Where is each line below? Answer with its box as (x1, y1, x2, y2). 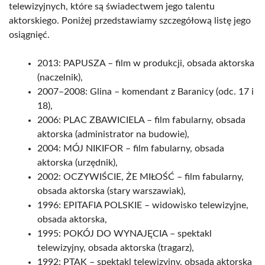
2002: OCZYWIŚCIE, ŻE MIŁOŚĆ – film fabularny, (37, 172, 244, 182)
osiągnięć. (9, 30, 50, 40)
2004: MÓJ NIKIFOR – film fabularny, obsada (37, 144, 224, 153)
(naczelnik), (37, 73, 83, 82)
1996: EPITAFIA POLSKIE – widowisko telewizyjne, (37, 201, 248, 210)
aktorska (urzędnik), (37, 158, 118, 167)
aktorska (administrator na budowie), (37, 130, 189, 139)
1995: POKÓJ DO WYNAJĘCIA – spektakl (37, 229, 212, 238)
